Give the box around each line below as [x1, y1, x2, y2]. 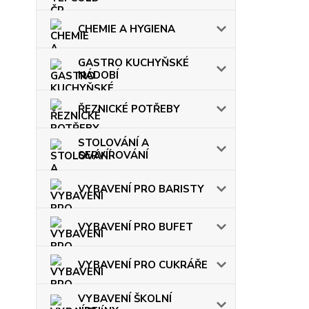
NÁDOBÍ [78, 68, 119, 82]
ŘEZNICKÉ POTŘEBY [78, 102, 180, 116]
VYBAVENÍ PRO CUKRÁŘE [78, 258, 208, 272]
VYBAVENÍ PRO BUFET [78, 220, 193, 234]
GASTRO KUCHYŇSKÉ [78, 56, 189, 70]
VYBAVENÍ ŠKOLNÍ [78, 292, 172, 306]
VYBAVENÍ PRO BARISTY [78, 182, 204, 196]
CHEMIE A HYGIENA [78, 22, 175, 36]
